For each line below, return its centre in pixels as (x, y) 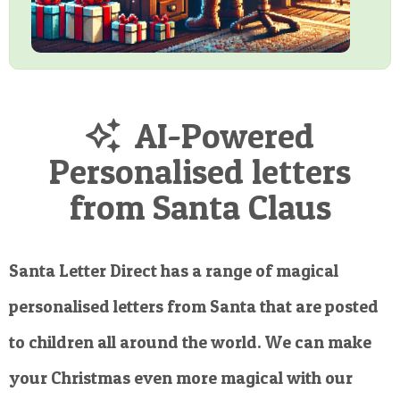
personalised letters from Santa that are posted (194, 306)
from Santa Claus (200, 208)
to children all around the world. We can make (190, 342)
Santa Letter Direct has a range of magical (174, 271)
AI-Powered (221, 136)
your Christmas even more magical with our (181, 378)
